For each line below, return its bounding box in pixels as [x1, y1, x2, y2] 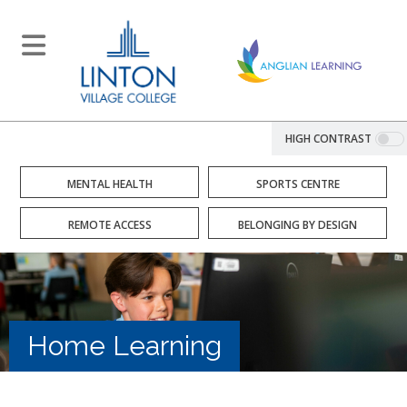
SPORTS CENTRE [255, 176, 340, 192]
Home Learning [27, 330, 222, 362]
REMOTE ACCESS [67, 217, 152, 233]
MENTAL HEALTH [66, 176, 153, 192]
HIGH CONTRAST [285, 131, 372, 146]
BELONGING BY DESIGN [238, 217, 357, 233]
